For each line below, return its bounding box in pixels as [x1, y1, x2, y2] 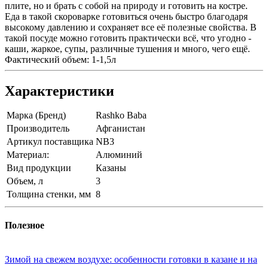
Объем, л [7, 175, 43, 186]
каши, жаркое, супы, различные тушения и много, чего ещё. [5, 43, 250, 54]
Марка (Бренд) [7, 109, 66, 120]
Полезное [5, 220, 44, 230]
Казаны [96, 162, 126, 173]
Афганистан [96, 123, 145, 133]
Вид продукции [7, 162, 71, 173]
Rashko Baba [96, 109, 147, 120]
